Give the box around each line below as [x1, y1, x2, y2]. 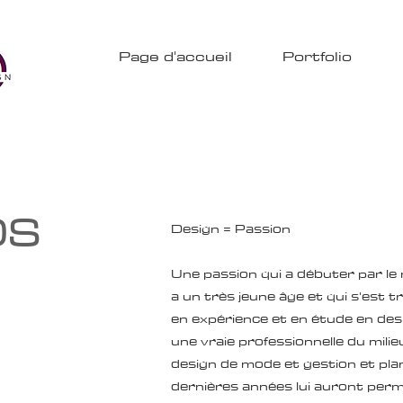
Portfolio [282, 44, 352, 67]
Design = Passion [171, 218, 291, 239]
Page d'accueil [119, 44, 232, 67]
